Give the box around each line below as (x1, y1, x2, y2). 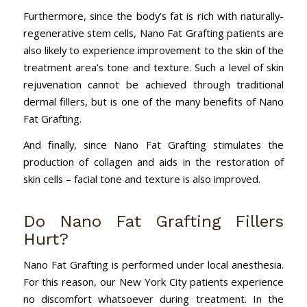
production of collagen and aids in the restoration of (23, 154, 284, 169)
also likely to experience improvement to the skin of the (23, 42, 284, 57)
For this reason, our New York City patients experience (23, 275, 284, 289)
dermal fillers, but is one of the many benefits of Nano (23, 94, 284, 108)
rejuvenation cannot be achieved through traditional (23, 77, 284, 91)
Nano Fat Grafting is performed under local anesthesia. (23, 258, 284, 272)
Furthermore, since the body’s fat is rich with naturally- (23, 8, 284, 23)
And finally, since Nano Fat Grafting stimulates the (23, 137, 284, 151)
